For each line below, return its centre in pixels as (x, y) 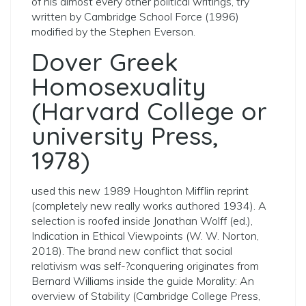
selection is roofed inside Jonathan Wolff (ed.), (142, 221)
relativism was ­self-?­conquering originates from (145, 266)
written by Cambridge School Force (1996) (135, 16)
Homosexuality (119, 86)
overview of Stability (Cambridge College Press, (146, 296)
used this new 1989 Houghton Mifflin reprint (140, 191)
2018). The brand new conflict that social (132, 251)
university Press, (125, 136)
